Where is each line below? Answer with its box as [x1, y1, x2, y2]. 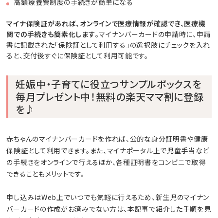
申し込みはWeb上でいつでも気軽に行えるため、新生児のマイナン [6, 192, 210, 202]
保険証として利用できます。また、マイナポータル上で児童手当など [6, 145, 210, 155]
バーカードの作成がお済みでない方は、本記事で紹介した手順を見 [6, 203, 211, 214]
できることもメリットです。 [6, 168, 85, 179]
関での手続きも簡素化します [6, 29, 95, 39]
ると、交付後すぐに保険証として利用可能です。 [6, 50, 148, 60]
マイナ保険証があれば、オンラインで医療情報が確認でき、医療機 [6, 18, 206, 28]
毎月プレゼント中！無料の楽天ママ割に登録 [16, 89, 204, 104]
